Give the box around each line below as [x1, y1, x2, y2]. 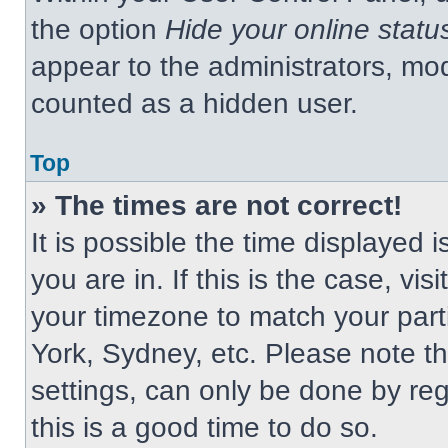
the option [31, 14, 165, 45]
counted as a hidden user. [31, 88, 358, 119]
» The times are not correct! [31, 190, 402, 221]
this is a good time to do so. [31, 412, 378, 443]
